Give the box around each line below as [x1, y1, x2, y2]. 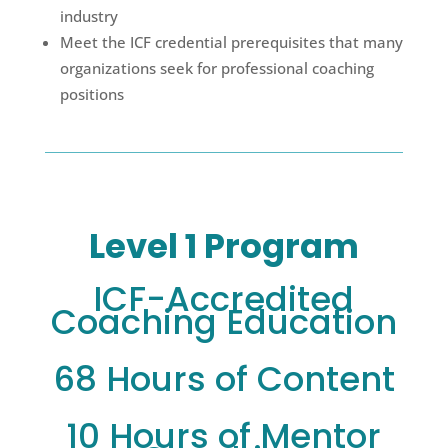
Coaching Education [50, 297, 397, 346]
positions [59, 83, 124, 104]
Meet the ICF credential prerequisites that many [59, 31, 403, 52]
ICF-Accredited [93, 274, 355, 323]
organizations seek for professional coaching [59, 57, 374, 78]
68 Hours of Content [52, 354, 395, 403]
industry [59, 5, 118, 26]
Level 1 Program [88, 221, 359, 270]
